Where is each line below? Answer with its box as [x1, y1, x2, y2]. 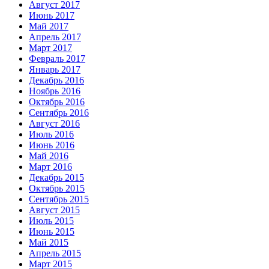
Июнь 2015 [29, 226, 74, 237]
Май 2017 [29, 21, 68, 32]
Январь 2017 [29, 64, 80, 75]
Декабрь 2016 [29, 75, 84, 86]
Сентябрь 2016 [29, 107, 89, 118]
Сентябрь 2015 [29, 194, 89, 205]
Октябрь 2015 [29, 183, 85, 194]
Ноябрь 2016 [29, 86, 80, 97]
